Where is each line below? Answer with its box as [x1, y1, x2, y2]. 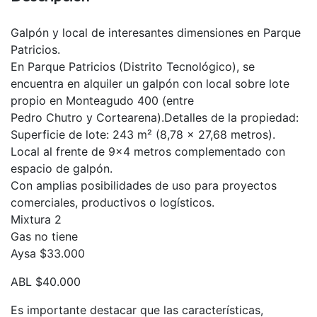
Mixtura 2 [11, 212, 62, 227]
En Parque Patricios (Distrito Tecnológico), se [11, 59, 255, 74]
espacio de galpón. [11, 161, 113, 176]
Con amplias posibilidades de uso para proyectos [11, 178, 277, 193]
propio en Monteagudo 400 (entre [11, 93, 194, 108]
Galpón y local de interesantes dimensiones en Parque [11, 25, 301, 40]
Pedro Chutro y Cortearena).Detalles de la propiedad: [11, 110, 299, 125]
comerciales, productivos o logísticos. [11, 195, 214, 210]
